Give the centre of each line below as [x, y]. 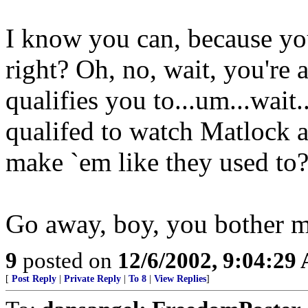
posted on [67, 260]
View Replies [180, 279]
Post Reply [34, 279]
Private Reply [92, 279]
